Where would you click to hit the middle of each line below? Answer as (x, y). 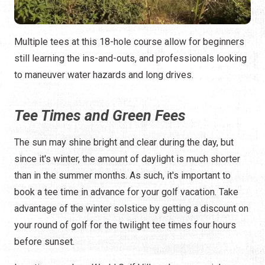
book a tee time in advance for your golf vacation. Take (126, 192)
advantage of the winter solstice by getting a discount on (131, 209)
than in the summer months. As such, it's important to (122, 176)
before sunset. (44, 242)
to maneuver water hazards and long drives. (104, 75)
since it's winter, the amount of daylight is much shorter (127, 159)
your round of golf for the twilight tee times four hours (125, 225)
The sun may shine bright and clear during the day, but (124, 143)
